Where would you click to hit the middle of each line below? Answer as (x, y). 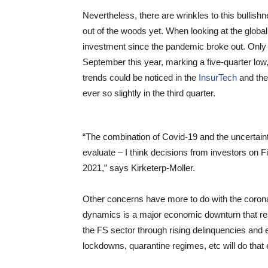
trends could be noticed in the (141, 77)
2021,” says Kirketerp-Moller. (139, 168)
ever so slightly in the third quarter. (149, 93)
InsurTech (218, 77)
